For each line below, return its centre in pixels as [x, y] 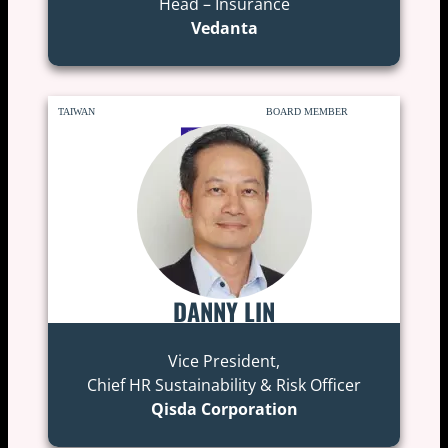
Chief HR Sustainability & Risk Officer [224, 384]
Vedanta [224, 27]
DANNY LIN [224, 310]
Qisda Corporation [224, 408]
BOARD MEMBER [307, 111]
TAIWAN [76, 111]
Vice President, [224, 360]
